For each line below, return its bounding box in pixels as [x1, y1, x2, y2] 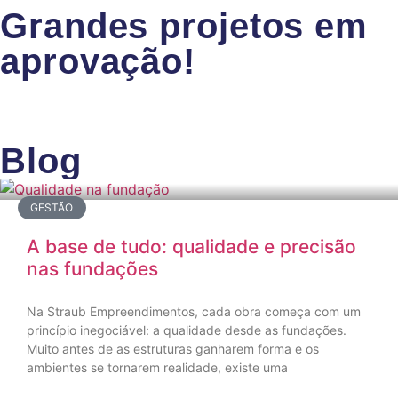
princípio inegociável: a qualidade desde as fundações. [27, 322, 346, 338]
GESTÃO [30, 200, 74, 214]
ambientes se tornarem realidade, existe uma [27, 359, 288, 375]
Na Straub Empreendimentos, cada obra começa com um [27, 303, 361, 319]
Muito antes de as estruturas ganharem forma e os [27, 340, 319, 356]
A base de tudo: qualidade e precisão [27, 235, 356, 258]
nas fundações [27, 257, 158, 280]
